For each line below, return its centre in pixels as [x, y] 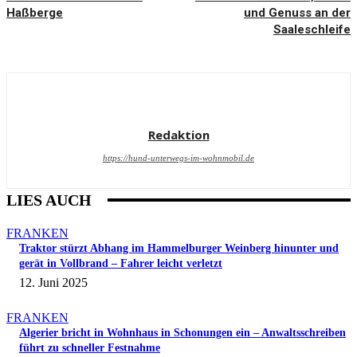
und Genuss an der [297, 13]
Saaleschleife [312, 30]
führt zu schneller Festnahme [90, 348]
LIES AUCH [49, 200]
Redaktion [178, 135]
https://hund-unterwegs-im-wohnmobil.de [178, 158]
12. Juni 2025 [53, 283]
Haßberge [35, 13]
